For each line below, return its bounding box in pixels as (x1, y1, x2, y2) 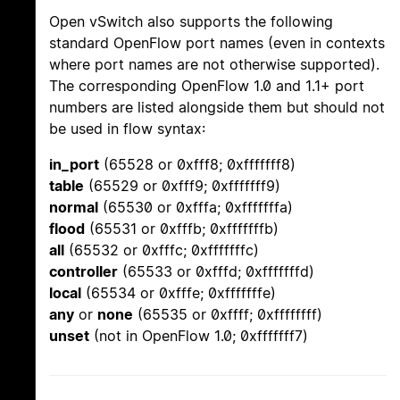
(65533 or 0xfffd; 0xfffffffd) (118, 262, 314, 281)
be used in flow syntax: (49, 120, 205, 138)
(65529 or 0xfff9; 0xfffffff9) (84, 177, 280, 196)
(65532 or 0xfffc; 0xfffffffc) (64, 241, 259, 260)
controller (49, 262, 118, 281)
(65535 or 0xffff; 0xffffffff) (133, 305, 322, 324)
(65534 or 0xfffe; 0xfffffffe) (81, 284, 276, 303)
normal (49, 198, 98, 217)
